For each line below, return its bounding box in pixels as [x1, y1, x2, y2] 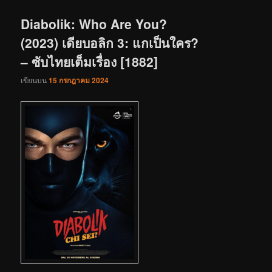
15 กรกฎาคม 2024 [49, 74, 109, 86]
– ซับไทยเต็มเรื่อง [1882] [21, 52, 158, 70]
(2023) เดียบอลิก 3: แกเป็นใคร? [21, 33, 199, 52]
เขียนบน [21, 74, 49, 85]
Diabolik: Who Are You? [21, 14, 168, 33]
